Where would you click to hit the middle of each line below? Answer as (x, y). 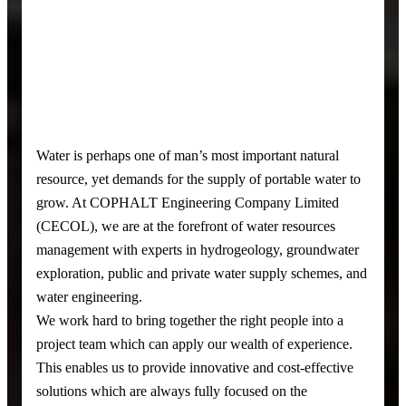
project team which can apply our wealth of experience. (194, 343)
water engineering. (89, 296)
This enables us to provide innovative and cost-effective (195, 367)
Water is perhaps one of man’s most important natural (188, 155)
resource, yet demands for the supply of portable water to (198, 179)
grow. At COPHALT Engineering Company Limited (188, 202)
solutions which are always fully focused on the (172, 391)
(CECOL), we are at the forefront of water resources (186, 226)
